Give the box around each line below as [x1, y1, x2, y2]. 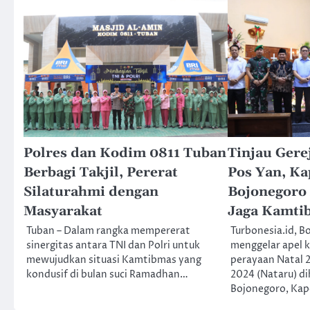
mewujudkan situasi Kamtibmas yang [26, 253, 201, 267]
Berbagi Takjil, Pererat [24, 163, 178, 181]
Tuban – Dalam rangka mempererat [26, 224, 190, 238]
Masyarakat [24, 202, 102, 220]
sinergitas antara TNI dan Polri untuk [26, 238, 200, 253]
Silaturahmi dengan [24, 183, 158, 201]
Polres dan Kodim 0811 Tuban [24, 144, 226, 162]
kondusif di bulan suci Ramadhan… [26, 267, 188, 282]
